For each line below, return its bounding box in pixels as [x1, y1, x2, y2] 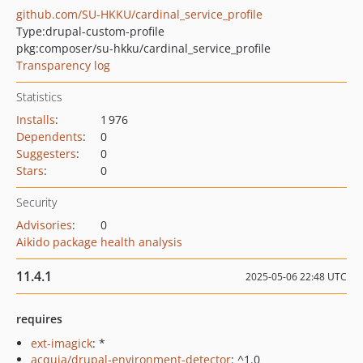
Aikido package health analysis [16, 234, 182, 250]
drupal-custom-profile [45, 23, 164, 39]
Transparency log [16, 58, 110, 73]
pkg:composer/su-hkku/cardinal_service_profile [16, 41, 271, 56]
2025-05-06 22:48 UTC [246, 270, 347, 284]
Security [16, 194, 57, 210]
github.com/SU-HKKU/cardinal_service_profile [16, 6, 263, 22]
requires [16, 311, 62, 327]
